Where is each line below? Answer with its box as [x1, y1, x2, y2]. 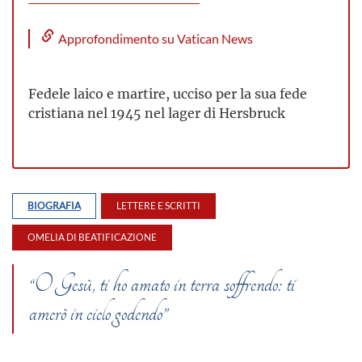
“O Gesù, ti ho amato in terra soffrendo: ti [29, 269, 295, 298]
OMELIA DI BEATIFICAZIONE [27, 231, 157, 242]
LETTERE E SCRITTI [116, 200, 200, 211]
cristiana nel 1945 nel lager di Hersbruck [28, 103, 285, 121]
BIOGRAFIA [27, 200, 81, 211]
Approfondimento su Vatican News [58, 31, 253, 46]
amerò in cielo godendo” [29, 298, 167, 327]
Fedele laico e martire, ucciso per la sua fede [28, 84, 307, 102]
